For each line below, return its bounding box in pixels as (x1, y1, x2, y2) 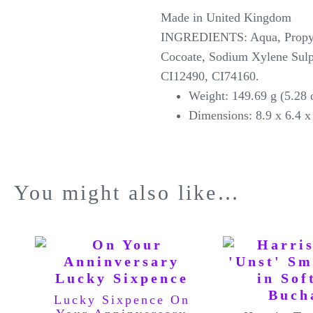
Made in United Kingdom (160, 10, 295, 25)
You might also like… (14, 181, 240, 205)
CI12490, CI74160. (160, 69, 259, 84)
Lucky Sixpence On (53, 292, 190, 307)
